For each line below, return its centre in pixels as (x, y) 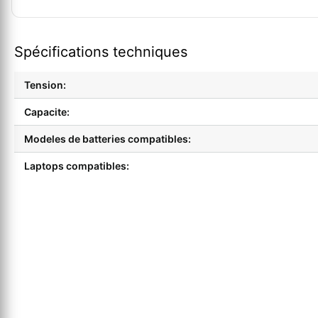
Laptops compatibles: (77, 166)
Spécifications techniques (101, 52)
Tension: (45, 85)
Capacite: (47, 112)
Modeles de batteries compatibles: (108, 139)
